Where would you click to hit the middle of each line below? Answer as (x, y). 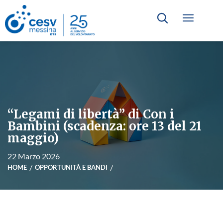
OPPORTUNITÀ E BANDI (71, 167)
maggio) (33, 138)
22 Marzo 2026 (34, 156)
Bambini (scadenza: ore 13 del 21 (105, 126)
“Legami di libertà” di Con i (91, 114)
